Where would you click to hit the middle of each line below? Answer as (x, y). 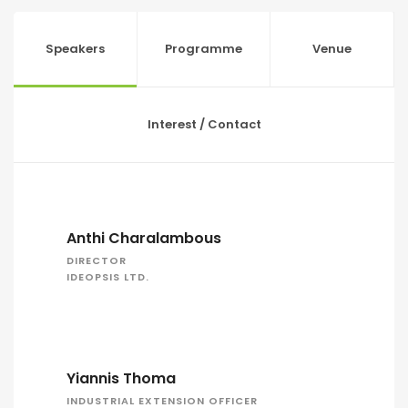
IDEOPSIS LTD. (107, 277)
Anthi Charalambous (143, 238)
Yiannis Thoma (121, 378)
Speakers (75, 49)
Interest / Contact (204, 124)
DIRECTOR (96, 260)
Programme (204, 49)
